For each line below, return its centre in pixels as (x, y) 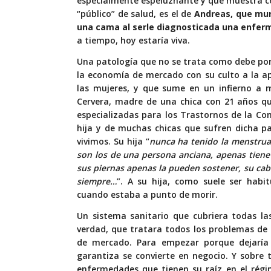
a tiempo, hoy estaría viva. (133, 41)
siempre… (97, 181)
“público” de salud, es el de (136, 14)
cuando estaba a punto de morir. (147, 195)
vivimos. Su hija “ (113, 142)
